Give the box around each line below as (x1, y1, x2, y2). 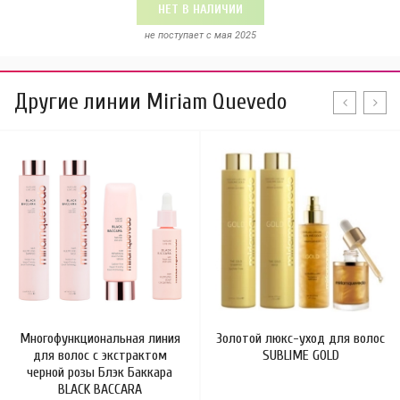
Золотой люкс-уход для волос (216, 330, 385, 346)
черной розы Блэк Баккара (27, 364, 172, 380)
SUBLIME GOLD (262, 347, 339, 363)
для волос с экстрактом (32, 347, 167, 363)
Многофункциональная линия (19, 330, 180, 346)
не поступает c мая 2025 (144, 29, 256, 41)
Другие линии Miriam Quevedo (14, 89, 287, 115)
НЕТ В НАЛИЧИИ (157, 2, 243, 17)
